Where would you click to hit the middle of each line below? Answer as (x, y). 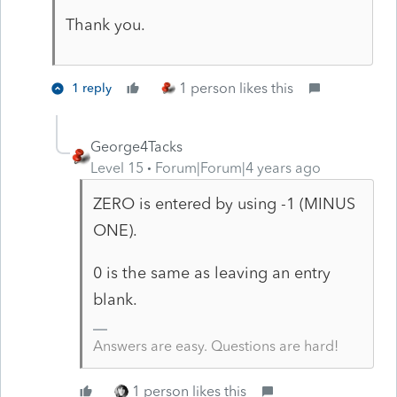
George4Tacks (136, 146)
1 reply (92, 88)
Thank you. (107, 24)
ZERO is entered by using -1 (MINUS (224, 203)
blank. (115, 299)
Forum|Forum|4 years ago (238, 167)
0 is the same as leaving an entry (211, 272)
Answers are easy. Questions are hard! (215, 346)
